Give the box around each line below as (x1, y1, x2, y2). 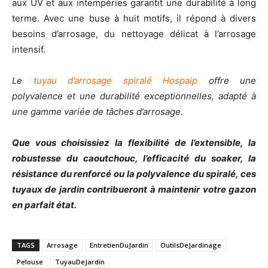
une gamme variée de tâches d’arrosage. (12, 106, 183, 118)
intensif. (12, 44, 45, 56)
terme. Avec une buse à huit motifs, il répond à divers (12, 13, 256, 25)
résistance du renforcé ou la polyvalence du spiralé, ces (12, 168, 256, 180)
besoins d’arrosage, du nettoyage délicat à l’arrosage (12, 28, 256, 40)
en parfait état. (12, 199, 77, 211)
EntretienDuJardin (90, 240, 148, 250)
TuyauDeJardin (55, 257, 105, 267)
